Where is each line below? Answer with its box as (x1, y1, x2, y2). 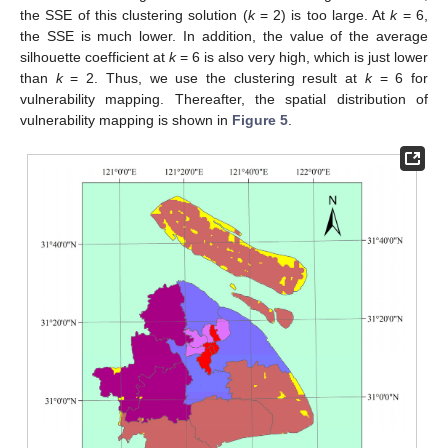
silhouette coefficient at (20, 49, 169, 66)
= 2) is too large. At (254, 7, 391, 24)
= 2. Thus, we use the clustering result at (62, 70, 365, 87)
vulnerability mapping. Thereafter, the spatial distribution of (20, 91, 428, 108)
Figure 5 (232, 112, 288, 129)
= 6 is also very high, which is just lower (176, 49, 428, 66)
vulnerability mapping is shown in (20, 112, 232, 129)
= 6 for (371, 70, 429, 87)
